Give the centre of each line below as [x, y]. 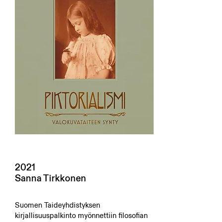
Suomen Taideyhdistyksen [57, 205]
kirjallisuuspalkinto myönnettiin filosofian [81, 215]
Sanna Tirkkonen [51, 178]
